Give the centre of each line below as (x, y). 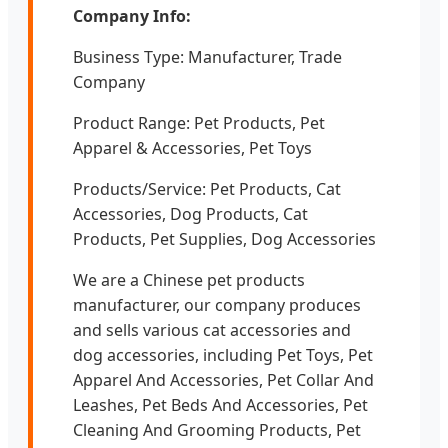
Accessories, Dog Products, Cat (190, 213)
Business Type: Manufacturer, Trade (207, 56)
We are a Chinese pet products (189, 279)
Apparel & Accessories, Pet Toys (192, 147)
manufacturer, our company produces (217, 304)
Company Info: (132, 15)
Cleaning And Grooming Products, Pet (217, 429)
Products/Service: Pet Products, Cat (207, 188)
